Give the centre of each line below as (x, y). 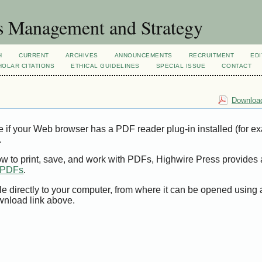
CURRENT (34, 55)
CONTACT (237, 66)
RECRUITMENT (211, 55)
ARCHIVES (82, 55)
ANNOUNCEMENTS (143, 55)
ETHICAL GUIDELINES (105, 66)
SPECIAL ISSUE (181, 66)
